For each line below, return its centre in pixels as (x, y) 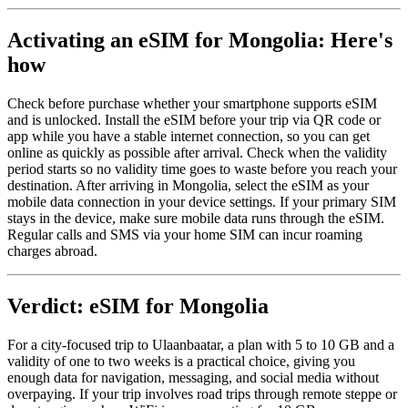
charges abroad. (52, 250)
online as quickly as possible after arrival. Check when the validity (197, 152)
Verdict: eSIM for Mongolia (138, 306)
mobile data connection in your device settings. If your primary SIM (202, 201)
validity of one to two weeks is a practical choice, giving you (181, 361)
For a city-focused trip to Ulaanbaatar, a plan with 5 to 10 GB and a (201, 344)
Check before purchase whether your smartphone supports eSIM (192, 103)
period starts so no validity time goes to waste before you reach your (202, 168)
